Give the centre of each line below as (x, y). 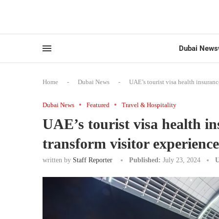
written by (58, 160)
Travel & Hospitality (149, 105)
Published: (145, 160)
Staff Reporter (93, 160)
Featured (98, 105)
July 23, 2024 (182, 160)
